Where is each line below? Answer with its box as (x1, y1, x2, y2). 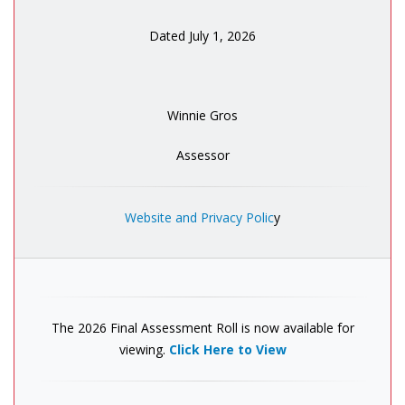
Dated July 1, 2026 (149, 27, 256, 45)
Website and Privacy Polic (125, 209, 274, 227)
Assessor (175, 146, 230, 165)
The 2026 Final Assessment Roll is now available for (51, 319, 354, 337)
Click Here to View (168, 341, 287, 359)
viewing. (118, 341, 169, 359)
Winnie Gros (167, 107, 238, 125)
